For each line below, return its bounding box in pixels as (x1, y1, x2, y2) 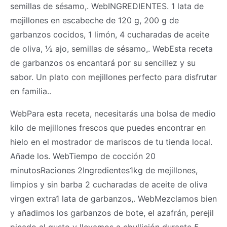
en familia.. (10, 86, 51, 96)
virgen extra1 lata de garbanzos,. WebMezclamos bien (10, 193, 217, 204)
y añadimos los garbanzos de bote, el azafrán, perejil (10, 207, 214, 218)
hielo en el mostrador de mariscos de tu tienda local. (10, 136, 212, 147)
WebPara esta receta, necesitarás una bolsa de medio (10, 108, 216, 119)
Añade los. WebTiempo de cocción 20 (10, 150, 156, 161)
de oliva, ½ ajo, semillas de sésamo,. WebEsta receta (10, 43, 213, 54)
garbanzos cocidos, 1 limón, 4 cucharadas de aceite (10, 29, 209, 40)
